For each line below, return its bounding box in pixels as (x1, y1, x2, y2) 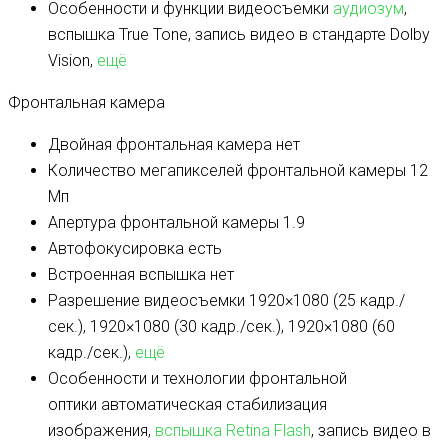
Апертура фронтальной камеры (48, 213, 279, 233)
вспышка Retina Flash (155, 421, 311, 441)
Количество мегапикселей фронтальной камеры (48, 161, 406, 181)
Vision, (48, 51, 97, 71)
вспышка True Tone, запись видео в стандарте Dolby (48, 25, 430, 45)
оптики (48, 395, 97, 415)
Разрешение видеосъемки (48, 291, 245, 311)
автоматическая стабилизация (97, 395, 327, 415)
